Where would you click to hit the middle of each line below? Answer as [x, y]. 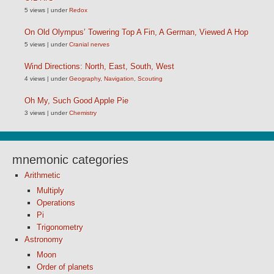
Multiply [50, 191]
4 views [35, 79]
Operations [56, 203]
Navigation [119, 79]
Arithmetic [43, 175]
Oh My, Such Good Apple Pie [76, 101]
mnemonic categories [70, 160]
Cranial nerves [89, 44]
